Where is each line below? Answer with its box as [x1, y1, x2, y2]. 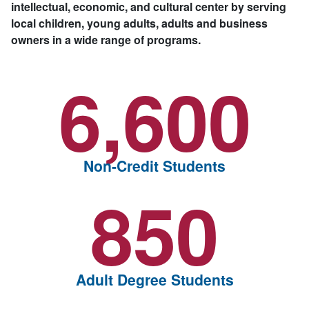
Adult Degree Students [75, 268, 234, 290]
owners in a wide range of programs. [11, 31, 201, 48]
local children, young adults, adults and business [11, 14, 268, 31]
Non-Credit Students [83, 154, 226, 176]
